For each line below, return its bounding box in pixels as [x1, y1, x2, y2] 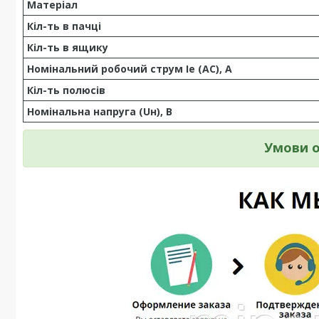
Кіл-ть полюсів [27, 83, 105, 97]
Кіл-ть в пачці [27, 19, 101, 33]
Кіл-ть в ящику [27, 41, 108, 54]
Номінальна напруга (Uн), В [27, 105, 172, 118]
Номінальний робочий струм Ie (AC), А [27, 62, 232, 75]
